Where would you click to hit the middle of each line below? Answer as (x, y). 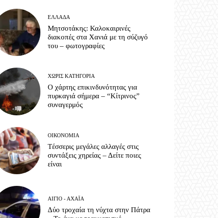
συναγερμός (65, 105)
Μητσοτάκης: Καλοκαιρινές (89, 28)
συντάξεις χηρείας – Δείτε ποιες (95, 155)
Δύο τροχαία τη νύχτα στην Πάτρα (99, 209)
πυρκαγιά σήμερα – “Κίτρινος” (94, 96)
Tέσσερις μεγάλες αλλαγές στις (93, 146)
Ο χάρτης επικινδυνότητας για (93, 87)
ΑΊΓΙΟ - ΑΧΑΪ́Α (66, 198)
